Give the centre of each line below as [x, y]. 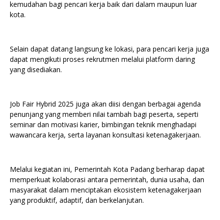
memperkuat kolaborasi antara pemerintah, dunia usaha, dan [107, 179]
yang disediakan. [36, 69]
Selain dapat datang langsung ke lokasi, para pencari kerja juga [110, 49]
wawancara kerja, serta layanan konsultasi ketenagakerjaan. [105, 135]
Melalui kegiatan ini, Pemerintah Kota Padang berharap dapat [107, 169]
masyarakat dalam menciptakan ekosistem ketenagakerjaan [106, 190]
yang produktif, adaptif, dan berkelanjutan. [77, 200]
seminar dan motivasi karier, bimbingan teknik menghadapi [103, 124]
